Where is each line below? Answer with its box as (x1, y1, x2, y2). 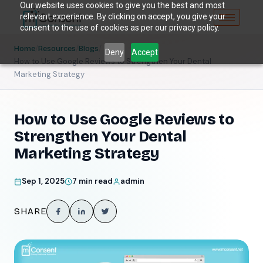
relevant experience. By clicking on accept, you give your (19, 12, 225, 21)
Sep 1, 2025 (22, 176, 65, 187)
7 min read (72, 176, 113, 187)
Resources (38, 44, 76, 54)
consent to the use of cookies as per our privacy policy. (19, 23, 220, 32)
